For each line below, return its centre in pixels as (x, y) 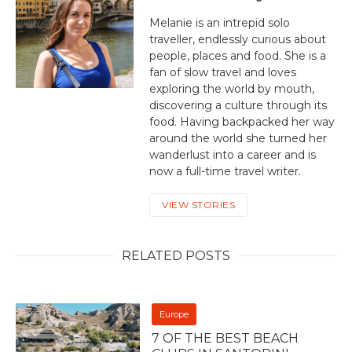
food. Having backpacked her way (242, 122)
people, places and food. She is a (238, 56)
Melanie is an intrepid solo (220, 23)
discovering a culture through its (238, 106)
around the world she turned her (238, 139)
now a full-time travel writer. (225, 172)
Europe (174, 315)
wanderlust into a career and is (233, 155)
